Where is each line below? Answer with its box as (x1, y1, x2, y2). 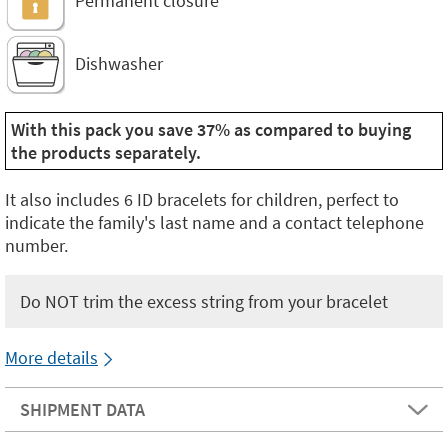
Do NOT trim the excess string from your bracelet (20, 289, 388, 313)
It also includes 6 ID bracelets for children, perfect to (5, 187, 399, 211)
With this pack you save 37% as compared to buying (11, 117, 411, 141)
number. (5, 233, 68, 257)
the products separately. (11, 140, 201, 164)
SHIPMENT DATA (20, 397, 145, 421)
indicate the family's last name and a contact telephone (5, 210, 424, 234)
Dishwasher (75, 52, 163, 76)
